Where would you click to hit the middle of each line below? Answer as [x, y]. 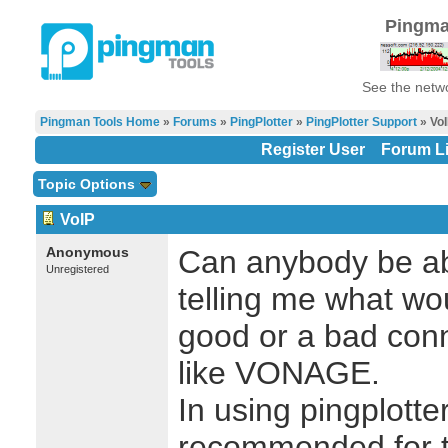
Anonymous [87, 252]
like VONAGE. [278, 373]
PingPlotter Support [361, 122]
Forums [194, 122]
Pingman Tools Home [99, 122]
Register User [312, 149]
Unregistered [77, 269]
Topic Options [88, 184]
